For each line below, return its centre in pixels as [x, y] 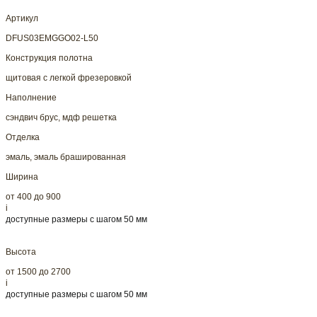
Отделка [23, 138]
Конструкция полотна [49, 58]
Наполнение [31, 98]
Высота [21, 252]
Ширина [22, 177]
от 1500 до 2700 [38, 272]
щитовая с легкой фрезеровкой [69, 78]
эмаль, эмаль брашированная [66, 157]
